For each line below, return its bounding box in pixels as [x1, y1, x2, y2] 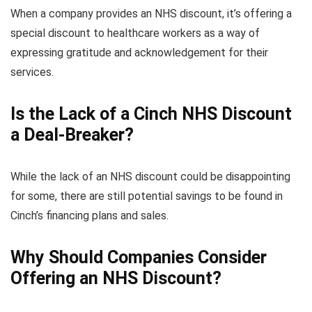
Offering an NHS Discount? [10, 268, 221, 289]
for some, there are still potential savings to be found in [10, 189, 283, 203]
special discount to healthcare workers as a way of [10, 26, 260, 40]
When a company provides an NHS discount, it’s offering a [10, 7, 292, 21]
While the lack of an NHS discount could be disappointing [10, 170, 290, 184]
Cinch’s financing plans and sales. [10, 209, 169, 223]
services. [10, 65, 54, 79]
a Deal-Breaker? [10, 125, 134, 146]
